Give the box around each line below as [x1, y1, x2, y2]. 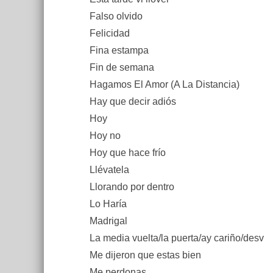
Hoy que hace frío [90, 147, 166, 158]
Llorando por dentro [90, 182, 174, 192]
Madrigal [90, 216, 127, 226]
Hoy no [90, 130, 121, 141]
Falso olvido [90, 11, 143, 21]
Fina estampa [90, 45, 149, 55]
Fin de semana [90, 62, 154, 73]
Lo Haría [90, 199, 127, 209]
